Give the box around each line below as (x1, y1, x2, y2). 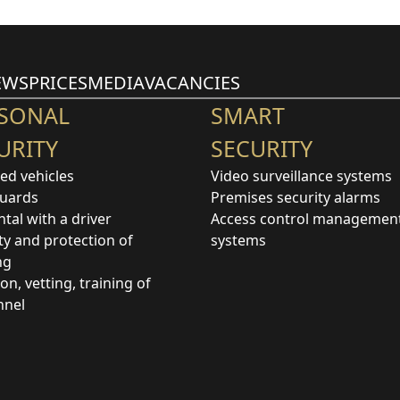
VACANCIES (145, 71, 240, 95)
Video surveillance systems (211, 165, 392, 186)
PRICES (29, 71, 87, 95)
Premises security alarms (211, 187, 380, 207)
